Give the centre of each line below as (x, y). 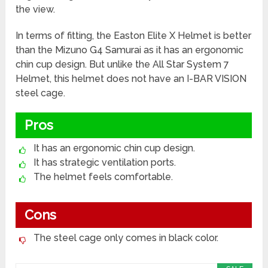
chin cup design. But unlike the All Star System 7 (123, 65)
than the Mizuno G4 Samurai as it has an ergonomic (130, 50)
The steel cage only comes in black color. (126, 238)
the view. (37, 10)
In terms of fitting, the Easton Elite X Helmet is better (134, 36)
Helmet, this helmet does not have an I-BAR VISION (131, 79)
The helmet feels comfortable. (103, 177)
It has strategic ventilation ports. (105, 163)
